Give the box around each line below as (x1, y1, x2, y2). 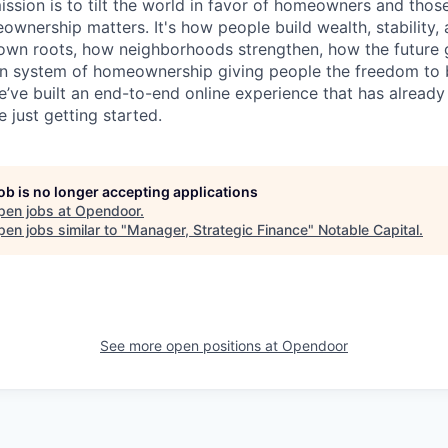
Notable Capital (318, 221, 419, 239)
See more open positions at (100, 337, 282, 355)
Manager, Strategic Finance (127, 221, 308, 239)
